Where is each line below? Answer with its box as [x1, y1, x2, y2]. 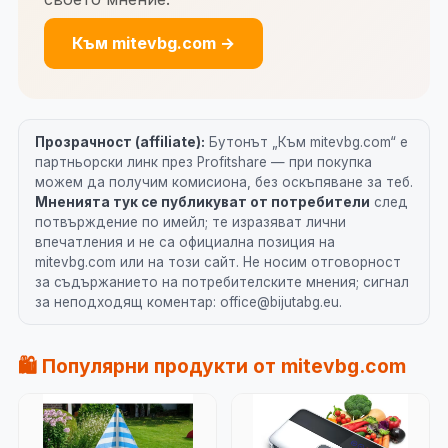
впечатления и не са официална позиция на [35, 234, 335, 250]
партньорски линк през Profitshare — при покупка [35, 154, 372, 170]
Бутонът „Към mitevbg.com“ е [205, 134, 408, 150]
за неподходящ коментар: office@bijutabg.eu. [35, 294, 342, 310]
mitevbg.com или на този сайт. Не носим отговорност [35, 254, 401, 270]
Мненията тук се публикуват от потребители [35, 194, 370, 210]
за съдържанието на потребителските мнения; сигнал [35, 274, 409, 290]
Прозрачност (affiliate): [35, 134, 205, 150]
